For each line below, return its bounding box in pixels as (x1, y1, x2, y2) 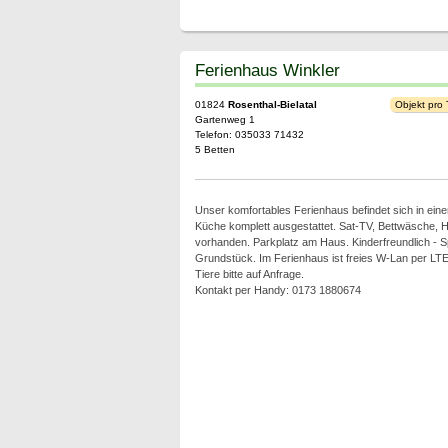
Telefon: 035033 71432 (194, 129, 304, 140)
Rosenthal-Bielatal (227, 99, 317, 110)
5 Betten (194, 144, 235, 155)
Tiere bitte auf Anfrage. (194, 268, 304, 280)
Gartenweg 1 (194, 114, 255, 125)
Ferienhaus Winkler (194, 60, 340, 80)
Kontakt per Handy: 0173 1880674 (194, 284, 361, 296)
